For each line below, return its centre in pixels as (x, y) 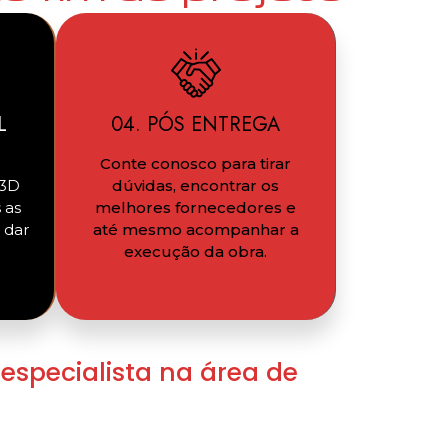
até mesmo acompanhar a (195, 229)
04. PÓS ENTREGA (195, 124)
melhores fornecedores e (195, 207)
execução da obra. (195, 251)
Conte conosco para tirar (195, 163)
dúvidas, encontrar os (195, 185)
